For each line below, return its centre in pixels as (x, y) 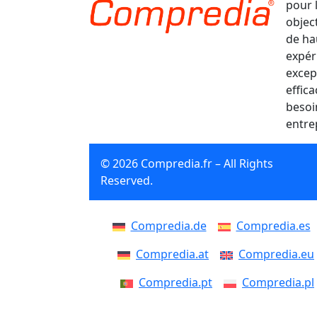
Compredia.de (168, 226)
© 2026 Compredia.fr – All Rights (187, 163)
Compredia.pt (175, 282)
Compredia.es (273, 226)
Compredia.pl (278, 282)
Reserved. (127, 180)
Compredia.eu (276, 254)
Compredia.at (172, 254)
